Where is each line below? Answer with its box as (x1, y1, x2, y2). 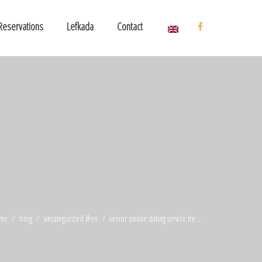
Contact (117, 19, 143, 33)
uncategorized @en (44, 213, 98, 224)
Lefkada (67, 19, 94, 33)
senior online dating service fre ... (108, 213, 202, 224)
